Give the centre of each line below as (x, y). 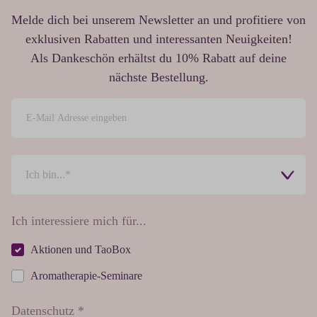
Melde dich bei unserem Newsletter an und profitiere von (158, 20)
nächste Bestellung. (158, 77)
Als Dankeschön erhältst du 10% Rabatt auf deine (158, 58)
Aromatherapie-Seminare (86, 276)
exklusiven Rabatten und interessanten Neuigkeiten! (158, 39)
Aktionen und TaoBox (81, 250)
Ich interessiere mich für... (79, 221)
